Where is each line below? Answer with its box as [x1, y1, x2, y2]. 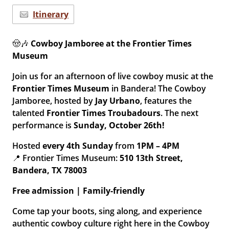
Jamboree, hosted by [12, 95, 96, 106]
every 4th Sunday [40, 140, 116, 151]
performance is [12, 120, 72, 131]
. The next [161, 107, 199, 119]
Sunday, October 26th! [72, 120, 165, 131]
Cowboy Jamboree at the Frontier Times [31, 38, 192, 49]
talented [12, 107, 47, 119]
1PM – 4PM [136, 140, 180, 151]
